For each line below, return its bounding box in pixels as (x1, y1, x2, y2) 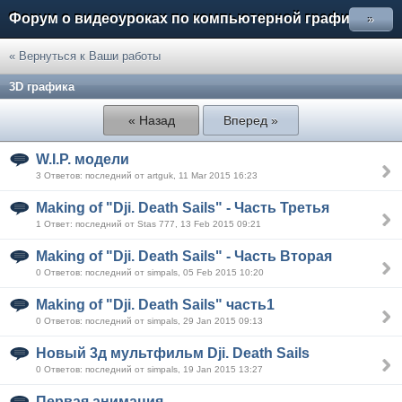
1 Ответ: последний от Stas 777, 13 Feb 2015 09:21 (36, 219, 261, 229)
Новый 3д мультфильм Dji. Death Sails (36, 345, 310, 361)
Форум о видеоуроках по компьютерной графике (9, 11, 365, 26)
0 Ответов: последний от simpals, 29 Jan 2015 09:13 (36, 316, 263, 326)
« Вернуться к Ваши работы (9, 49, 161, 63)
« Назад (127, 113, 175, 127)
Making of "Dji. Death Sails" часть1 (36, 297, 275, 312)
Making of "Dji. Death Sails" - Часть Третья (36, 200, 329, 215)
